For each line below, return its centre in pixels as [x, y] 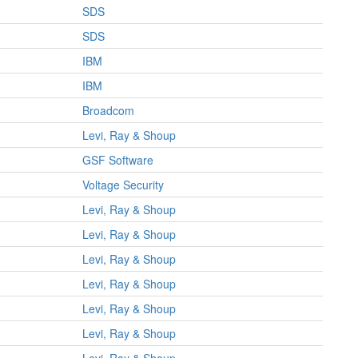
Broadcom [108, 110]
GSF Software [118, 160]
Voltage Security [123, 185]
